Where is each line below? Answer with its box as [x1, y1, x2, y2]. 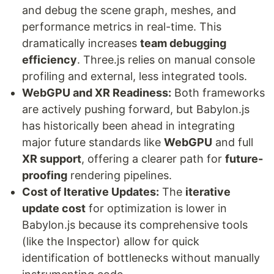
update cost [22, 201, 86, 215]
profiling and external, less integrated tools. [22, 69, 247, 83]
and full [212, 135, 253, 149]
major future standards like [22, 135, 164, 149]
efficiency [22, 53, 77, 66]
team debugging [140, 36, 226, 50]
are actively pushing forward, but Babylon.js [22, 102, 250, 116]
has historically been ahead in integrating [22, 119, 235, 132]
